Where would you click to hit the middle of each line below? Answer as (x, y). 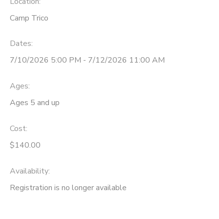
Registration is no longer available (68, 187)
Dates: (21, 44)
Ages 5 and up (35, 103)
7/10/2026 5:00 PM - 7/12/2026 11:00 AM (87, 60)
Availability (29, 171)
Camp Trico (29, 18)
